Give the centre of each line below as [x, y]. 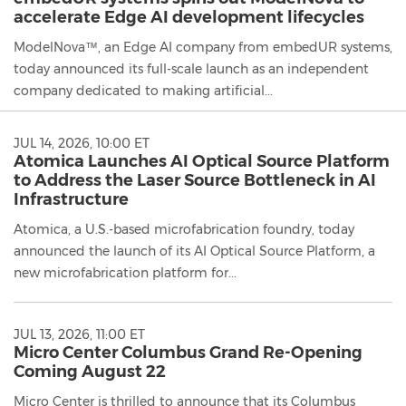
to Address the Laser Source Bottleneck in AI [195, 180]
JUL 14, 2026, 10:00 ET [82, 143]
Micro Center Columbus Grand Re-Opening [188, 352]
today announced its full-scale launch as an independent [191, 68]
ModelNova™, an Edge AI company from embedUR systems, [203, 47]
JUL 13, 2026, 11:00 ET [79, 334]
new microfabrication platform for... [125, 272]
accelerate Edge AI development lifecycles [189, 17]
